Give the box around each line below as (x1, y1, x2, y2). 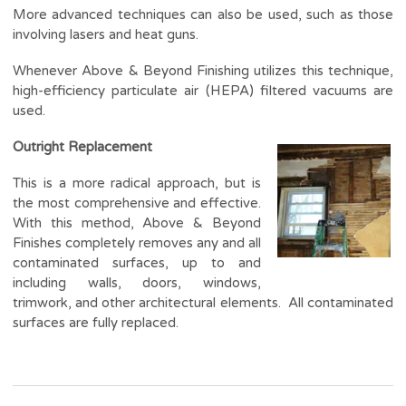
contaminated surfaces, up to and (13, 254, 261, 271)
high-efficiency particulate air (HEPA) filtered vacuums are (13, 82, 393, 99)
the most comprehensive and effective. (13, 194, 261, 211)
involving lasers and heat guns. (13, 25, 198, 43)
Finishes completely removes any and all (13, 234, 261, 251)
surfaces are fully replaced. (13, 314, 179, 331)
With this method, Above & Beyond (13, 214, 261, 231)
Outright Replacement (13, 138, 152, 155)
